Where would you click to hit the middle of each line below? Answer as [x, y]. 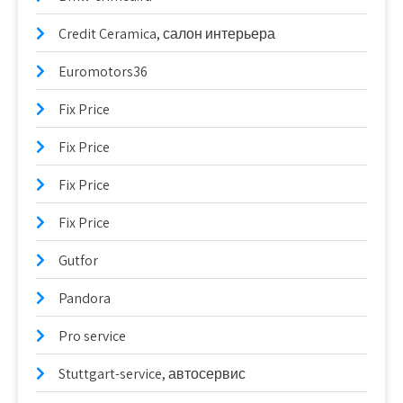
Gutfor [78, 260]
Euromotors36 [103, 72]
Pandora [85, 298]
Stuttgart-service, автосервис [152, 374]
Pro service [92, 336]
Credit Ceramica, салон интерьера [167, 34]
